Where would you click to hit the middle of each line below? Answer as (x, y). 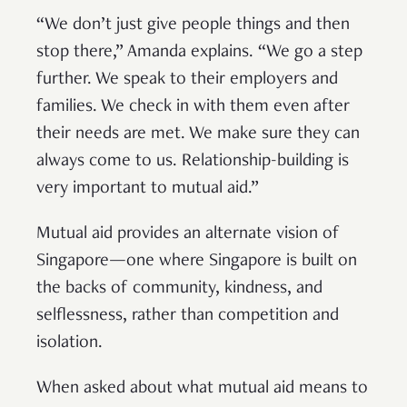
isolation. (69, 343)
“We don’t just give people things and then (193, 25)
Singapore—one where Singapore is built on (197, 261)
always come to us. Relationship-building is (193, 161)
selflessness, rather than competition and (188, 316)
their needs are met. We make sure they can (198, 134)
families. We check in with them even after (193, 107)
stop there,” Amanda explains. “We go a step (199, 52)
